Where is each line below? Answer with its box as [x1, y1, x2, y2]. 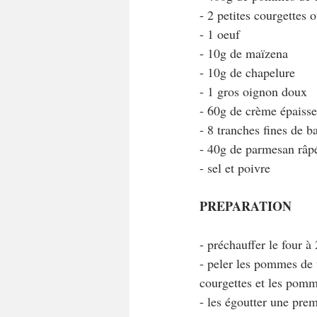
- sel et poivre [200, 158, 270, 176]
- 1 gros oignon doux [200, 82, 307, 100]
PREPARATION [200, 196, 292, 215]
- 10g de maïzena [200, 44, 288, 62]
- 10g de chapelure [200, 63, 295, 81]
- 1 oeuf [200, 25, 240, 42]
